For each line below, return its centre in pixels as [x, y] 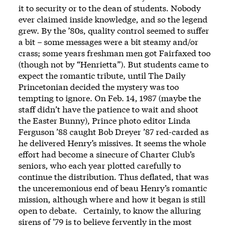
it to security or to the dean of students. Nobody [110, 8]
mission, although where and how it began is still [112, 199]
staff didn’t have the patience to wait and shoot [108, 109]
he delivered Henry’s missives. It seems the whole [112, 143]
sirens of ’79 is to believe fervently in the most [105, 221]
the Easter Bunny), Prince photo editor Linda [105, 120]
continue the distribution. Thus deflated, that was [113, 176]
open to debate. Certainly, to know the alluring [110, 210]
